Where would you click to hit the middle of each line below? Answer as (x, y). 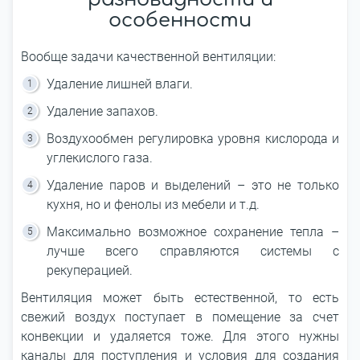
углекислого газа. (100, 158)
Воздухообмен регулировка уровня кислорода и (193, 139)
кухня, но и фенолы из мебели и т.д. (153, 205)
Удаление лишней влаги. (120, 84)
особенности (180, 20)
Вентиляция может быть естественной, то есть (180, 298)
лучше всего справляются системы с (193, 251)
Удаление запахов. (102, 111)
